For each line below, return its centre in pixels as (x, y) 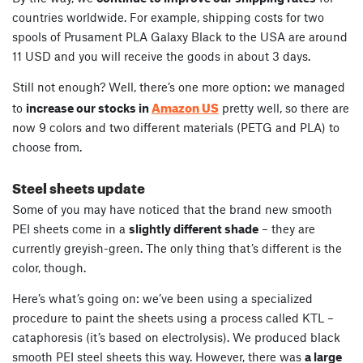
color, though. (49, 267)
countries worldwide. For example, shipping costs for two (168, 17)
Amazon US (185, 106)
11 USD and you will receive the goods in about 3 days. (161, 56)
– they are (287, 228)
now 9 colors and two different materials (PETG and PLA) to (176, 127)
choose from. (47, 146)
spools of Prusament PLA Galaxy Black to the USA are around (180, 36)
